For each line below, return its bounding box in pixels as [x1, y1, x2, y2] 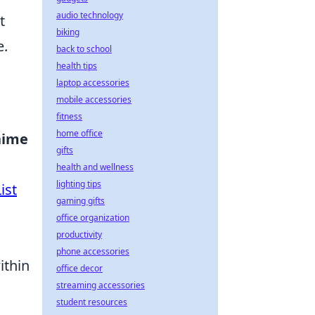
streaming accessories [56, 279, 145, 291]
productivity [56, 229, 102, 240]
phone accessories [56, 245, 129, 257]
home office [56, 127, 103, 139]
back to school [56, 43, 112, 55]
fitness [56, 110, 82, 122]
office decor [56, 262, 103, 274]
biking [56, 26, 79, 38]
